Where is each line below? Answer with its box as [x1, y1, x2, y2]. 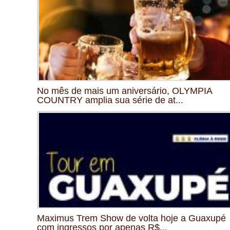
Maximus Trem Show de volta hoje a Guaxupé [37, 213, 226, 223]
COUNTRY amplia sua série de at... [37, 94, 183, 105]
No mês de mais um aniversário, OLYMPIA [37, 85, 212, 96]
